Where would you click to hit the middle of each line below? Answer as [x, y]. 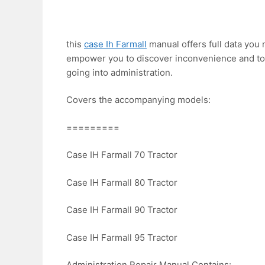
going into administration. [119, 72]
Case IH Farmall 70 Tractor [122, 155]
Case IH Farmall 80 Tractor [122, 182]
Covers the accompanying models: [138, 100]
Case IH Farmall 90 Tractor [122, 210]
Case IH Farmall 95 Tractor [122, 237]
